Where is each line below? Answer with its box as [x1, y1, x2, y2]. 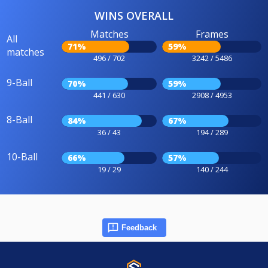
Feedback [121, 223, 157, 233]
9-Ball [7, 76, 32, 90]
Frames [195, 28, 229, 41]
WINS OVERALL [95, 8, 173, 23]
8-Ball [7, 113, 32, 127]
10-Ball [7, 150, 38, 164]
